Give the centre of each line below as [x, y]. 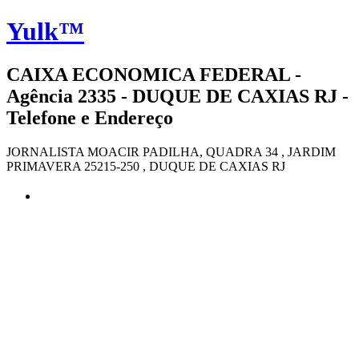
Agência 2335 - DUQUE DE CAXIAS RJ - [177, 96]
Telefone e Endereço [90, 117]
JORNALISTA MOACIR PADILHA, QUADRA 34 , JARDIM [171, 151]
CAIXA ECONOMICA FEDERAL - [154, 74]
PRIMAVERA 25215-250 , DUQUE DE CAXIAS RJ [146, 166]
